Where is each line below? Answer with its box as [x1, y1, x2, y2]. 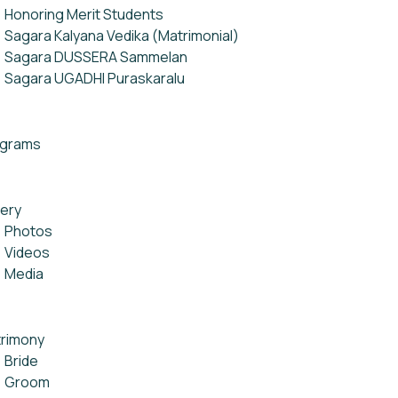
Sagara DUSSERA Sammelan [4, 47, 187, 67]
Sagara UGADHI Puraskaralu [4, 68, 185, 88]
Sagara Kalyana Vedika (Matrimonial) [4, 26, 239, 45]
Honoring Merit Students [4, 4, 163, 24]
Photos [4, 221, 52, 241]
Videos [4, 243, 50, 262]
